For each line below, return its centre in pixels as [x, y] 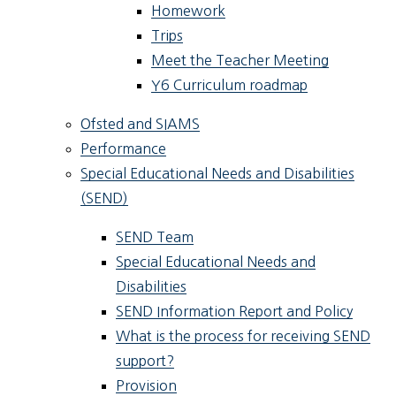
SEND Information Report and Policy [235, 312]
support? [145, 361]
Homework [189, 11]
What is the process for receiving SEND [244, 336]
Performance [124, 149]
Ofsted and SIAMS [141, 124]
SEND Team [155, 237]
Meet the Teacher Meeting [240, 61]
